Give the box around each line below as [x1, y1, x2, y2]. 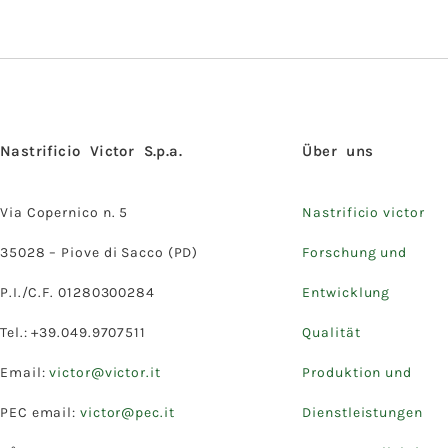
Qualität [302, 323, 361, 341]
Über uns [302, 141, 374, 160]
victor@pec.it [79, 403, 175, 421]
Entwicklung [302, 283, 391, 301]
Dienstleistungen [302, 403, 423, 421]
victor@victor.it [49, 363, 161, 381]
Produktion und [302, 363, 412, 381]
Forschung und [302, 243, 408, 261]
